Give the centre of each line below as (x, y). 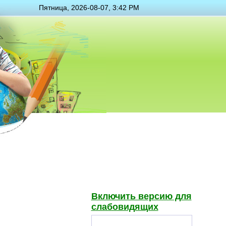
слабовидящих (125, 207)
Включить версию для (141, 196)
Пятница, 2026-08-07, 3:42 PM (89, 8)
